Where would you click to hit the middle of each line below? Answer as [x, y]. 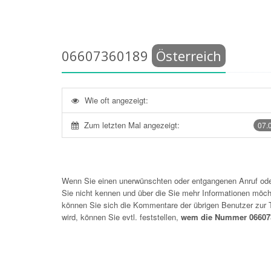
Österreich [189, 56]
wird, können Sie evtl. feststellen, [121, 217]
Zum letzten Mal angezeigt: [132, 125]
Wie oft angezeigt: [116, 100]
